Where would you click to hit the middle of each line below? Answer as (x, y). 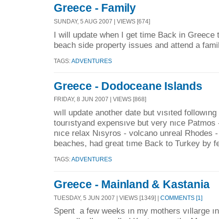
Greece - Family (95, 8)
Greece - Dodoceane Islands (128, 86)
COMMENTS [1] (181, 197)
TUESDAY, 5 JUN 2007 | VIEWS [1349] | (107, 197)
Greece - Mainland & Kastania (132, 184)
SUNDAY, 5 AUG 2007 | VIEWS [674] (102, 22)
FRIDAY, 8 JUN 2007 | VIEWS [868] (100, 99)
